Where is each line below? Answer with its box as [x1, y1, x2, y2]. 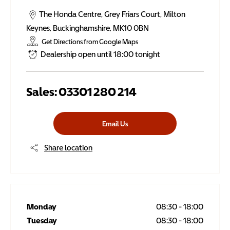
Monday [27, 202, 56, 211]
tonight [135, 49, 160, 59]
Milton [163, 9, 185, 18]
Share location [44, 143, 92, 152]
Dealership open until [41, 49, 112, 59]
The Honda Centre [39, 9, 101, 18]
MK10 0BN [113, 23, 149, 32]
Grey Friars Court [104, 9, 160, 18]
